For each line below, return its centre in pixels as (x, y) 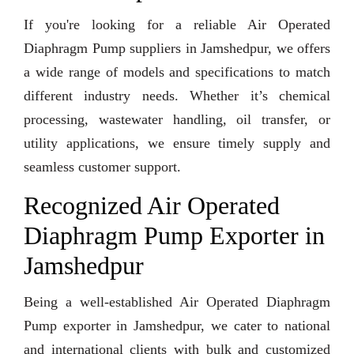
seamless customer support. (102, 167)
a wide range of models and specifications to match (177, 72)
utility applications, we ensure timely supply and (177, 143)
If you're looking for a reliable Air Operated (177, 25)
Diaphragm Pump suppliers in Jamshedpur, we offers (177, 49)
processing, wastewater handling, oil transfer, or (177, 120)
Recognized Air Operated (152, 206)
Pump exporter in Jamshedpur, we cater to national (177, 326)
